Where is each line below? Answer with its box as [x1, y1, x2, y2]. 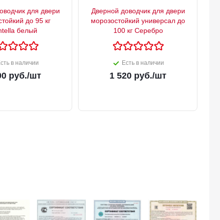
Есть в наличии [122, 59, 164, 66]
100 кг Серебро [113, 26, 163, 34]
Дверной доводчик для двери [91, 6, 185, 15]
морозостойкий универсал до [91, 16, 185, 25]
